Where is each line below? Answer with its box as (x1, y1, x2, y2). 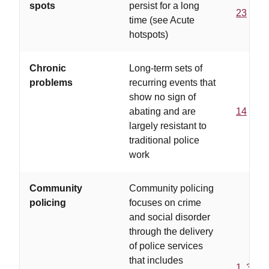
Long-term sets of (129, 63, 202, 73)
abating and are (129, 106, 196, 116)
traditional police (129, 135, 199, 145)
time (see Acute (129, 15, 195, 25)
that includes (129, 255, 183, 265)
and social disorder (129, 212, 210, 222)
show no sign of (129, 92, 196, 102)
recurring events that (129, 77, 216, 88)
